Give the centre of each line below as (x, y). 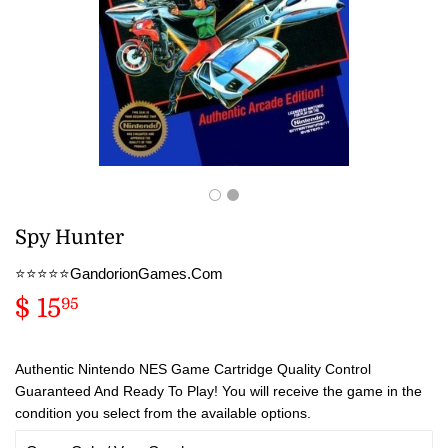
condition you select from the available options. (163, 412)
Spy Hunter (69, 237)
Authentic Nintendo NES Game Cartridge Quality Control (193, 368)
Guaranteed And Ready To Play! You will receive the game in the (218, 390)
